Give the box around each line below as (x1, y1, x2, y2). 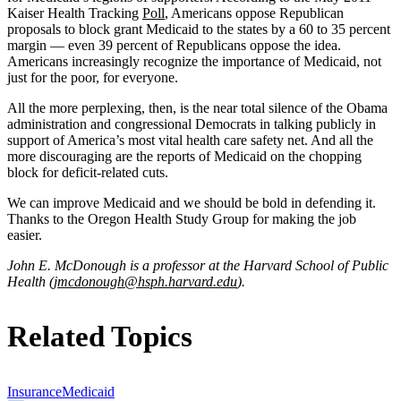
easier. (7, 226, 42, 243)
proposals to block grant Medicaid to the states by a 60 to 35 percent (7, 21, 390, 37)
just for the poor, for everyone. (7, 69, 178, 85)
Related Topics (7, 320, 192, 353)
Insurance (7, 383, 62, 399)
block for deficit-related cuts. (7, 164, 168, 180)
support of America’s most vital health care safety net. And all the (7, 132, 373, 148)
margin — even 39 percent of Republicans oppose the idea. (7, 37, 341, 53)
